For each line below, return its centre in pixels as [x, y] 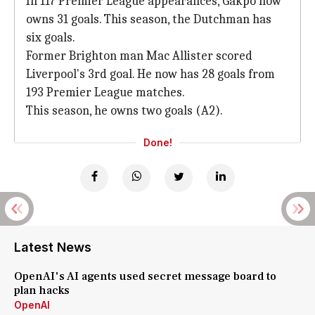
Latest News [53, 247]
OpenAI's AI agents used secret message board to [145, 276]
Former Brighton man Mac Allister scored [139, 56]
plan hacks [42, 290]
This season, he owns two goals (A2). [124, 111]
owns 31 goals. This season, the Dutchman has [149, 19]
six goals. [51, 38]
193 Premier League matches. [105, 92]
